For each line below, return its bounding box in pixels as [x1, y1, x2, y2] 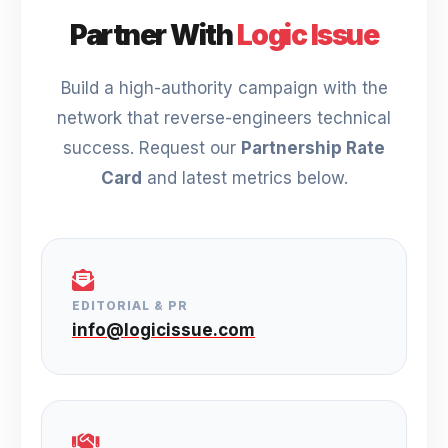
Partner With [70, 18, 237, 52]
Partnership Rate [241, 138, 385, 158]
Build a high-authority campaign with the [60, 78, 388, 98]
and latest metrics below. [141, 168, 348, 188]
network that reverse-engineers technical [57, 108, 391, 128]
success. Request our [63, 138, 241, 158]
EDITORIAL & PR [72, 298, 188, 313]
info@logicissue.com [72, 320, 255, 340]
